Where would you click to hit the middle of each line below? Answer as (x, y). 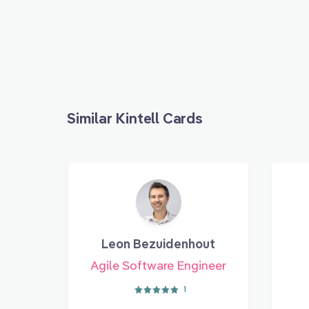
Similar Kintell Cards (135, 118)
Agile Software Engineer (158, 266)
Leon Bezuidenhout (158, 244)
